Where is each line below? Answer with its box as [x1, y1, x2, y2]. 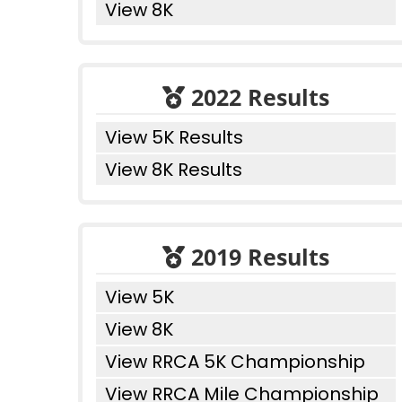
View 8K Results [105, 157, 242, 182]
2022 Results [185, 82, 329, 112]
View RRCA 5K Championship [105, 349, 365, 374]
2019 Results [185, 241, 329, 272]
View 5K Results [105, 125, 243, 150]
